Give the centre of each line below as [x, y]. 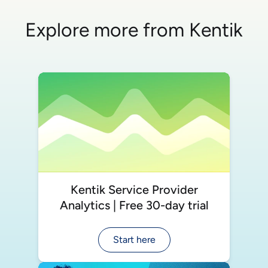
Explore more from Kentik [134, 30]
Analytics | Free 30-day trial [134, 205]
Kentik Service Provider [134, 189]
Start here [134, 239]
